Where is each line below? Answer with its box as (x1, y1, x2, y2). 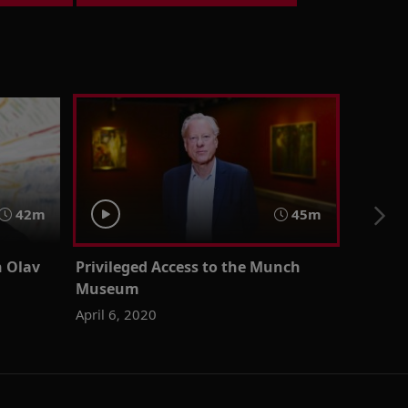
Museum (75, 278, 139, 299)
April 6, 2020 (75, 304, 157, 323)
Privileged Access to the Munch (75, 256, 301, 277)
